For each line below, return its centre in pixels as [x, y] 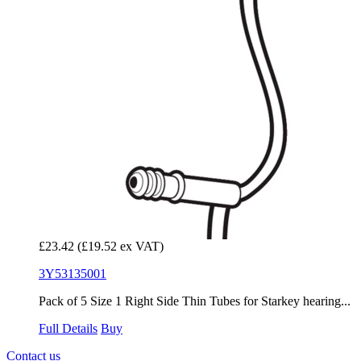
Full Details [68, 329]
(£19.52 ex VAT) [120, 247]
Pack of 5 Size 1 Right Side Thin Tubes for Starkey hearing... [195, 301]
